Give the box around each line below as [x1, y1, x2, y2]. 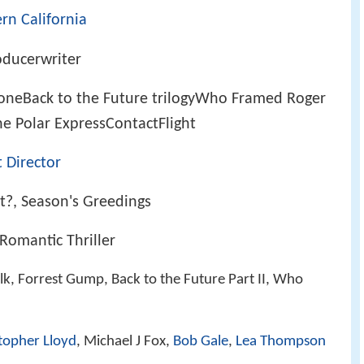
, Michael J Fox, [76, 334, 173, 350]
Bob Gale [173, 334, 228, 350]
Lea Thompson [236, 334, 326, 350]
